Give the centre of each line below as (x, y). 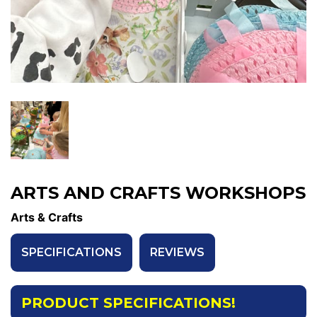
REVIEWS (177, 253)
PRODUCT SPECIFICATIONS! (128, 303)
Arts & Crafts (47, 218)
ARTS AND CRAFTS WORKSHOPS (158, 193)
